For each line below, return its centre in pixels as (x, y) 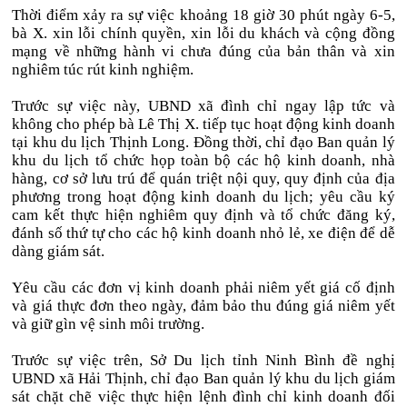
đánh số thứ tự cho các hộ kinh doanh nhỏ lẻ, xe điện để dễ (203, 233)
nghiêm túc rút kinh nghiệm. (103, 69)
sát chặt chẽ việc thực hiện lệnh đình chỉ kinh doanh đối (203, 397)
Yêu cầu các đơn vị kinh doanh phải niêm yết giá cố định (203, 288)
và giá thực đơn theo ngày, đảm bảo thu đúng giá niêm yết (203, 306)
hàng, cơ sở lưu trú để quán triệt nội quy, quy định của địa (203, 179)
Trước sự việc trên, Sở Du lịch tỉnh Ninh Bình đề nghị (203, 360)
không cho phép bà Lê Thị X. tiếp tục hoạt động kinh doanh (203, 124)
